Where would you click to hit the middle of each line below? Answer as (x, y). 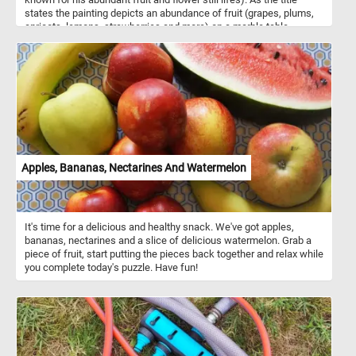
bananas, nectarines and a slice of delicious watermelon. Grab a (168, 240)
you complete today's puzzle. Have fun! (111, 267)
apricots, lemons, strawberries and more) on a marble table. (158, 26)
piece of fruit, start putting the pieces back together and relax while (174, 253)
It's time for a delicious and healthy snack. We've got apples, (159, 226)
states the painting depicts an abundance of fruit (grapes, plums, (169, 13)
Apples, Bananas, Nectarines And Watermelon (134, 167)
